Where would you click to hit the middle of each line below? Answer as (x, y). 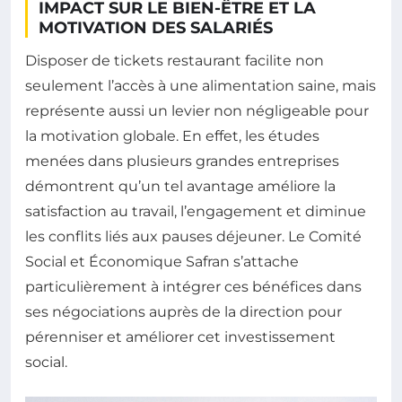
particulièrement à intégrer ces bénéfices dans (193, 286)
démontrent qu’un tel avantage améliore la (180, 186)
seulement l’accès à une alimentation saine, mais (201, 85)
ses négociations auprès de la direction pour (184, 311)
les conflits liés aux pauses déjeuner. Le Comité (193, 236)
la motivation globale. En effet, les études (172, 135)
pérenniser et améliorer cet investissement (180, 336)
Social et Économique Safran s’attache (162, 261)
